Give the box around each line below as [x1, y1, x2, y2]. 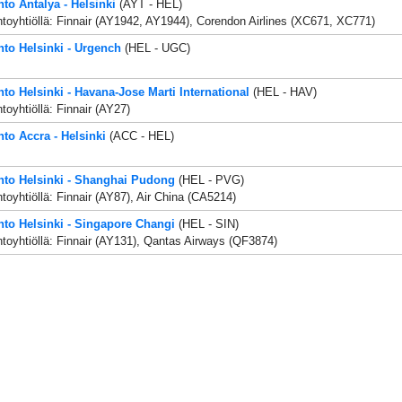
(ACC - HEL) [109, 129, 174, 144]
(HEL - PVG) [178, 173, 244, 188]
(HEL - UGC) [124, 41, 190, 56]
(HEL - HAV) [252, 85, 317, 100]
